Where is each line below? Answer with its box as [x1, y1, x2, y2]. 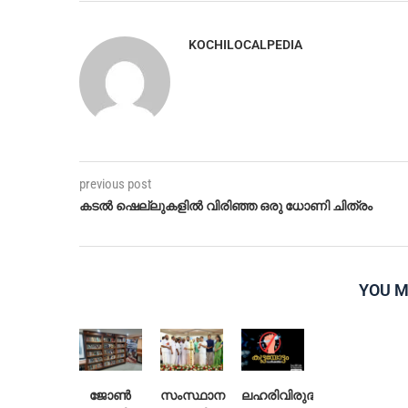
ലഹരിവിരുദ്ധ [240, 387, 321, 403]
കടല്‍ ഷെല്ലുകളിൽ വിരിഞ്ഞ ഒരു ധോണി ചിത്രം [79, 198, 372, 213]
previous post [79, 175, 151, 192]
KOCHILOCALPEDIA [189, 36, 302, 52]
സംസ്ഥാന [159, 387, 225, 403]
